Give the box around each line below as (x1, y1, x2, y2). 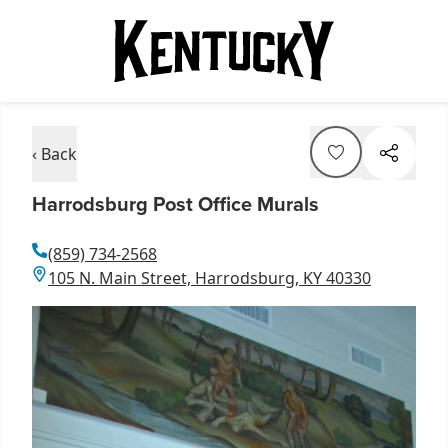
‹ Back (32, 142, 77, 165)
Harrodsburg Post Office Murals (32, 188, 319, 219)
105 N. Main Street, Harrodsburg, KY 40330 (48, 266, 371, 289)
